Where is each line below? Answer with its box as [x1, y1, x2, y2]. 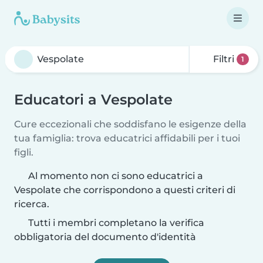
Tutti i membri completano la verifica [26, 217, 204, 228]
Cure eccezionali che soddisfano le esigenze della [14, 119, 247, 130]
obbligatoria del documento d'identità [14, 231, 196, 242]
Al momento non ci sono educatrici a [28, 170, 203, 181]
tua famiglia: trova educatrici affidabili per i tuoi [14, 133, 240, 144]
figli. [14, 147, 33, 158]
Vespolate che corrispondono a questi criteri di [14, 184, 235, 195]
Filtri [211, 53, 237, 65]
